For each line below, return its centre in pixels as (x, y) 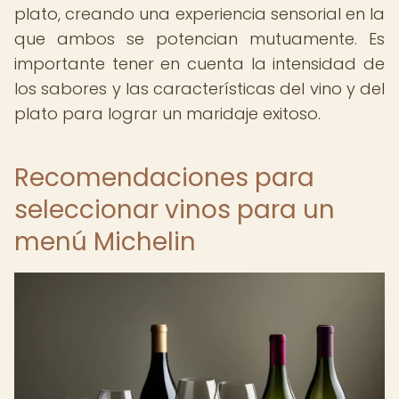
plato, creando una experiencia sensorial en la (199, 14)
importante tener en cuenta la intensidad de (199, 64)
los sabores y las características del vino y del (199, 89)
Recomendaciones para (164, 178)
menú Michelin (105, 242)
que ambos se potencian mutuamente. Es (199, 39)
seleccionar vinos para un (175, 210)
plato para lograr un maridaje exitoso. (167, 114)
